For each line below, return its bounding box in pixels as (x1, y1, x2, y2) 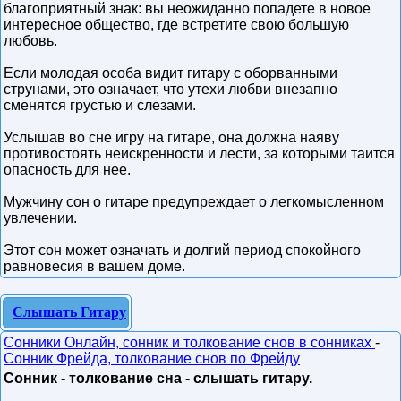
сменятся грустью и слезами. (4, 98, 196, 113)
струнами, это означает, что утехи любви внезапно (4, 81, 337, 97)
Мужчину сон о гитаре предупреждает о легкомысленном (4, 194, 384, 209)
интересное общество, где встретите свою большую (4, 17, 349, 32)
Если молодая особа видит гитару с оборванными (4, 65, 337, 81)
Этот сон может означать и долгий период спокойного (4, 243, 361, 258)
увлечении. (4, 210, 77, 226)
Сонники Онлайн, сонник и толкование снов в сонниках (4, 335, 375, 350)
